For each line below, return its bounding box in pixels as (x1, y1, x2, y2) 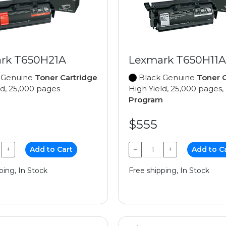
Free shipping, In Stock (129, 166, 209, 176)
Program (129, 95, 163, 105)
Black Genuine (137, 73, 197, 83)
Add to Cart (30, 145, 73, 154)
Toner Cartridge (35, 73, 97, 83)
